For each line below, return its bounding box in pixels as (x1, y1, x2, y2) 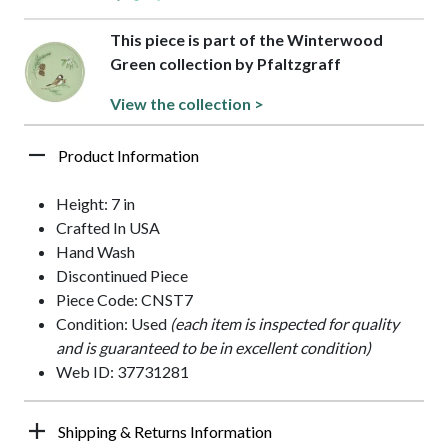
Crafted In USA (56, 218, 160, 238)
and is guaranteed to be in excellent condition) (56, 338, 371, 358)
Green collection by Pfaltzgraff (109, 54, 341, 74)
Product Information (58, 146, 199, 166)
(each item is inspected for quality (170, 314, 399, 334)
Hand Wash (56, 242, 135, 262)
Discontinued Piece (56, 266, 188, 286)
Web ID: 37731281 (56, 362, 189, 382)
